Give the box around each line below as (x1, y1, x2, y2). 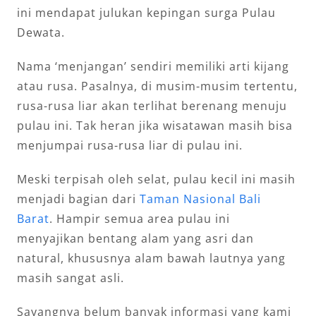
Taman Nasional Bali (140, 190, 261, 207)
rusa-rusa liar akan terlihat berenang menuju (17, 97, 287, 114)
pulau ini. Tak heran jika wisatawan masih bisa (17, 117, 293, 133)
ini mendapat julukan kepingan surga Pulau (17, 4, 276, 20)
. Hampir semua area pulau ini (49, 210, 230, 226)
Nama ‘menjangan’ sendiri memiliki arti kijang (17, 58, 289, 74)
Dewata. (17, 24, 65, 40)
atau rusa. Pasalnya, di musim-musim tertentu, (17, 78, 298, 94)
